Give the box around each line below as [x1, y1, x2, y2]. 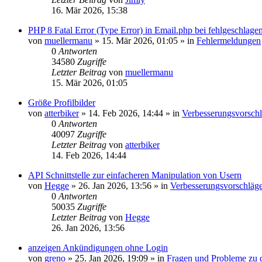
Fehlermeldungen [196, 36, 261, 46]
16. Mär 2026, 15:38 [51, 5, 127, 15]
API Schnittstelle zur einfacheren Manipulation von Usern [28, 170, 242, 180]
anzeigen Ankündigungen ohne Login [28, 243, 168, 253]
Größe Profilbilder [28, 98, 95, 108]
